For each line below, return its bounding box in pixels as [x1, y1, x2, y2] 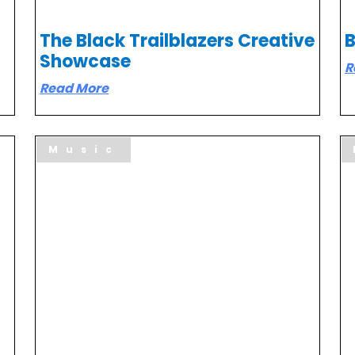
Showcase [40, 48, 132, 74]
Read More [40, 78, 109, 97]
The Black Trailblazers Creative [40, 28, 315, 53]
